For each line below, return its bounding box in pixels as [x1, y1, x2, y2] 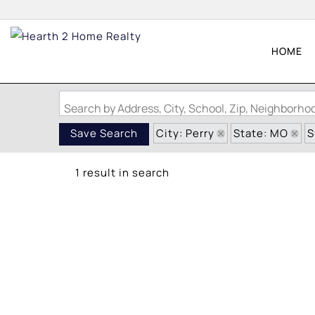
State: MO [233, 126, 288, 141]
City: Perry [156, 126, 214, 141]
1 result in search [75, 165, 169, 180]
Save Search [70, 126, 138, 141]
